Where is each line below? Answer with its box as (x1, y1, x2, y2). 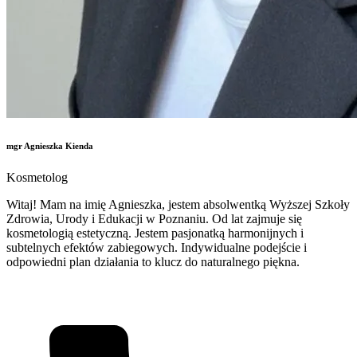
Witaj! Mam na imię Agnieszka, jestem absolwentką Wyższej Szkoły (6, 197, 350, 211)
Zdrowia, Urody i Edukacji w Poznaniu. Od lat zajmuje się (6, 211, 302, 226)
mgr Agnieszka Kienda (6, 140, 93, 151)
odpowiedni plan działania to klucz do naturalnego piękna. (6, 254, 300, 269)
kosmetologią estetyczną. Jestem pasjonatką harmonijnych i (6, 226, 304, 240)
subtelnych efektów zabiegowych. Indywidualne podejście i (6, 240, 307, 254)
